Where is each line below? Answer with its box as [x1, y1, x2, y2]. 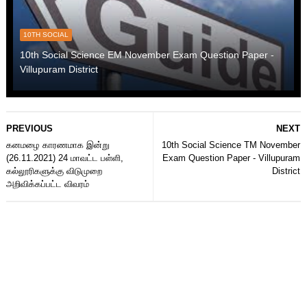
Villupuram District [19, 63, 98, 75]
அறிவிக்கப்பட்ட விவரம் [5, 178, 89, 189]
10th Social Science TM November [162, 139, 301, 150]
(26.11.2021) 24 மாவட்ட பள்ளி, [5, 152, 123, 163]
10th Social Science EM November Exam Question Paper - [19, 49, 274, 60]
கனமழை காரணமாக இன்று [5, 139, 110, 150]
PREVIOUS [5, 123, 53, 134]
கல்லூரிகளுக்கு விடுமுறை [5, 165, 102, 176]
